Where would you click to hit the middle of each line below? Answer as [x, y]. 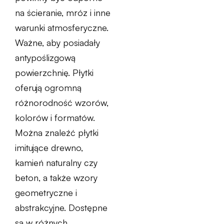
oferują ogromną [48, 88]
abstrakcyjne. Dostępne [61, 208]
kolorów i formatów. [55, 118]
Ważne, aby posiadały [57, 43]
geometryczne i [46, 193]
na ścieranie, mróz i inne [63, 13]
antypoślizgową [45, 58]
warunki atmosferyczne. [62, 28]
